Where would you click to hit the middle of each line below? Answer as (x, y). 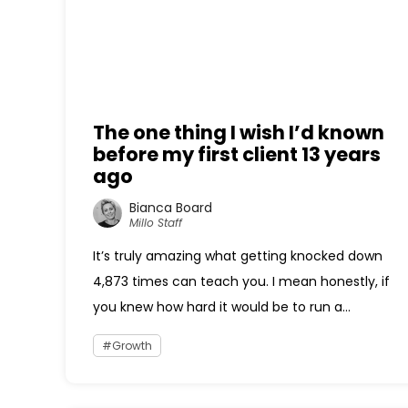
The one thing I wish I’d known (239, 133)
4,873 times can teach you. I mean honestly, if (241, 281)
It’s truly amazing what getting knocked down (238, 256)
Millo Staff (156, 222)
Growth (132, 346)
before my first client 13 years (237, 154)
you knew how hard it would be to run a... (222, 307)
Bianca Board (171, 207)
